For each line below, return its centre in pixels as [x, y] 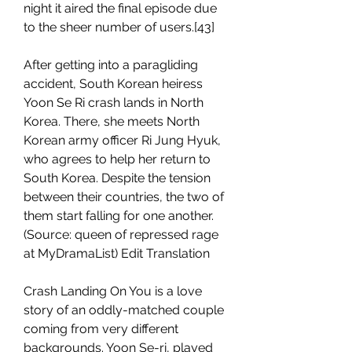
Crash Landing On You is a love [113, 291]
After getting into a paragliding [111, 65]
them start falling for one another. [119, 216]
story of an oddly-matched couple [124, 310]
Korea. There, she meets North [112, 121]
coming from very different [101, 329]
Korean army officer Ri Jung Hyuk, [122, 140]
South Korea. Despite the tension [117, 178]
